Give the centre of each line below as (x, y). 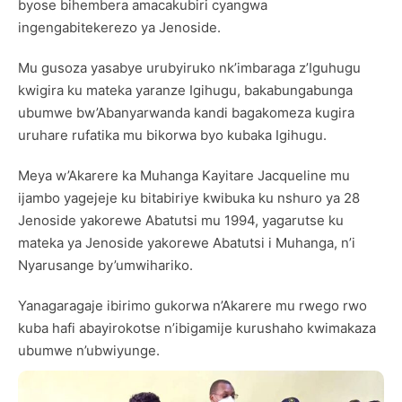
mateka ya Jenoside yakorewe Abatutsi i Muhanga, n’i (187, 243)
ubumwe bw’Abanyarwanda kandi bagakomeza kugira (186, 113)
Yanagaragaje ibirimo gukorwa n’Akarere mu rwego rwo (192, 306)
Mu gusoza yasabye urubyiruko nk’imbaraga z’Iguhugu (189, 68)
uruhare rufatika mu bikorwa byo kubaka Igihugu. (172, 135)
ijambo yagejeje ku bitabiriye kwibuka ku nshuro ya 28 (189, 198)
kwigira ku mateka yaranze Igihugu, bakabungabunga (185, 91)
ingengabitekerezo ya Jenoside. (119, 28)
